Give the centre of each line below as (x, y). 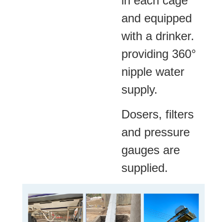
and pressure (156, 132)
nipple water (153, 71)
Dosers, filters (158, 114)
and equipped (157, 18)
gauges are (151, 150)
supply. (139, 89)
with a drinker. (158, 36)
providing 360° (159, 54)
